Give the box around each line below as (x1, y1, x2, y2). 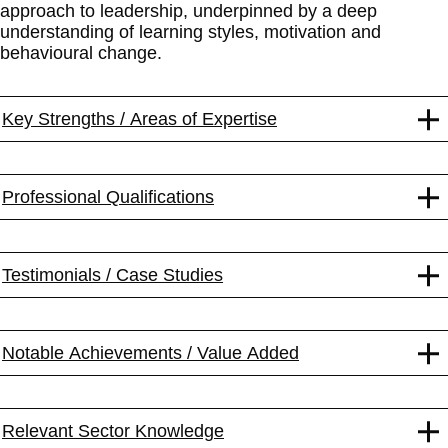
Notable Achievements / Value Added (2, 342, 299, 363)
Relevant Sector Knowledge (2, 420, 224, 441)
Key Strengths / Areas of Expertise (2, 108, 277, 129)
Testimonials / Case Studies (2, 264, 223, 285)
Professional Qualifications (2, 186, 214, 207)
